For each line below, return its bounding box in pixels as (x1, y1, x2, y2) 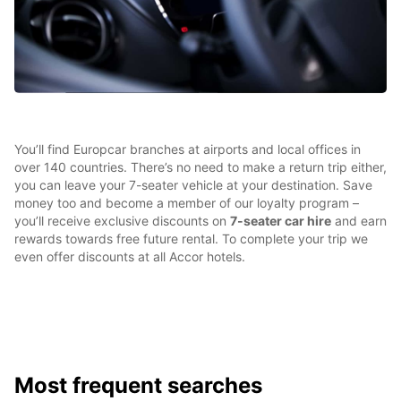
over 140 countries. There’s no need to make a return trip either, (14, 159, 387, 175)
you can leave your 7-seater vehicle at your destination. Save (14, 177, 372, 193)
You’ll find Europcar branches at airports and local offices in (14, 141, 361, 158)
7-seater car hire (230, 213, 331, 229)
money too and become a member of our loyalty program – (14, 195, 359, 211)
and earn (331, 213, 387, 229)
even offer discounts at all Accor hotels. (14, 249, 245, 265)
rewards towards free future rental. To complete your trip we (14, 231, 368, 247)
